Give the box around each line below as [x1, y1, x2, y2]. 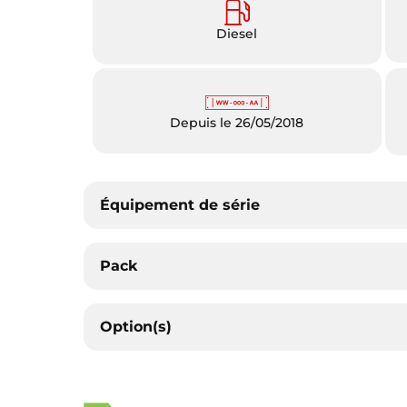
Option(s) [100, 317, 173, 335]
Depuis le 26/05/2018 [170, 114, 304, 131]
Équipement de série [100, 195, 261, 213]
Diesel [216, 25, 258, 42]
